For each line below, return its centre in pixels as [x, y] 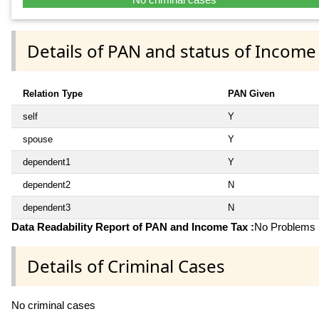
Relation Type [53, 93]
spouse [38, 139]
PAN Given [251, 93]
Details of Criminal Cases [126, 266]
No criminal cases [53, 305]
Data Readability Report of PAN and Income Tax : [133, 226]
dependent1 [47, 162]
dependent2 [47, 184]
